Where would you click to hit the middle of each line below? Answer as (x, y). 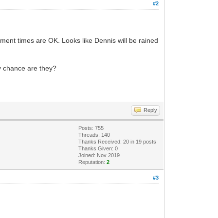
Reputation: (93, 162)
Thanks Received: (101, 141)
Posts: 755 (91, 128)
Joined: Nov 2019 (99, 155)
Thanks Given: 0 (98, 148)
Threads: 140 (94, 135)
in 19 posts (143, 141)
